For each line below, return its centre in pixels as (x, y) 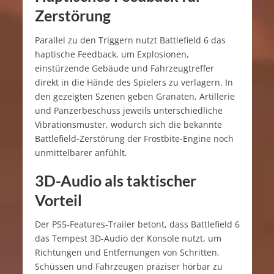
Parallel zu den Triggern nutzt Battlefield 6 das (130, 40)
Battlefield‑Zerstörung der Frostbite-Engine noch (134, 138)
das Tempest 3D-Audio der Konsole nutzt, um (128, 239)
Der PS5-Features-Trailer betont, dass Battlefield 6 (137, 224)
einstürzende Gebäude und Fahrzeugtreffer (124, 68)
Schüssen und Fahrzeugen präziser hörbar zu (128, 267)
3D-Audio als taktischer (115, 180)
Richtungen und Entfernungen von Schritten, (127, 253)
